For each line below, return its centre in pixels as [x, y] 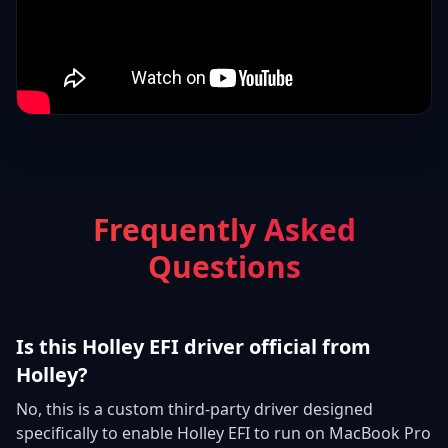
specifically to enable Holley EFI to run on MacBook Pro [223, 432]
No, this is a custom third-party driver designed [194, 408]
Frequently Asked [224, 229]
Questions [224, 266]
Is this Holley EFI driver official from [193, 346]
